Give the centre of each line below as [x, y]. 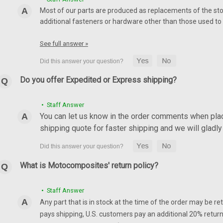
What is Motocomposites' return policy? [89, 166]
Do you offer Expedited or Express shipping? [98, 80]
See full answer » [64, 43]
